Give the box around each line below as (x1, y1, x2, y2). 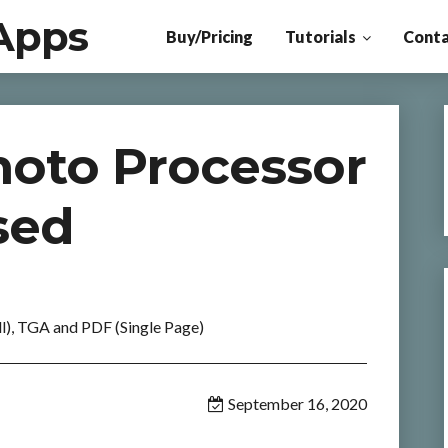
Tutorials (284, 27, 356, 46)
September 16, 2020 (227, 394, 367, 413)
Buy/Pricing (165, 27, 253, 46)
